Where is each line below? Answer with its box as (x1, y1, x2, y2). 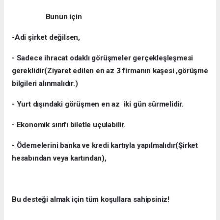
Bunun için (12, 12, 82, 21)
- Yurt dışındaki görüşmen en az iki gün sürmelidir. (12, 99, 184, 109)
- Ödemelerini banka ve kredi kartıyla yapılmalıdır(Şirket (12, 140, 198, 150)
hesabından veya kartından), (12, 153, 107, 163)
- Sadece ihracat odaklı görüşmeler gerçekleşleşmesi (12, 53, 193, 62)
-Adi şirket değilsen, (12, 32, 80, 42)
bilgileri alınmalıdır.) (12, 79, 78, 88)
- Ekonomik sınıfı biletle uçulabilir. (12, 120, 126, 129)
